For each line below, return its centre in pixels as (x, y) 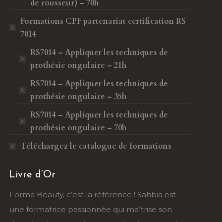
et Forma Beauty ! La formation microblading (135, 209)
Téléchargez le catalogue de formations (96, 146)
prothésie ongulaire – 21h (79, 65)
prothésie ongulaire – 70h (79, 128)
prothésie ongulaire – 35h (79, 97)
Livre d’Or (32, 175)
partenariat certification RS (135, 21)
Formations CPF (52, 21)
